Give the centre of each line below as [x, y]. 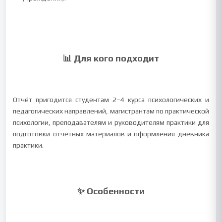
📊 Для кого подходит [111, 58]
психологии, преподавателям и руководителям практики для [111, 122]
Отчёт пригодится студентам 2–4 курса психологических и [111, 100]
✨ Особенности [111, 191]
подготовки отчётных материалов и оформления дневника [111, 134]
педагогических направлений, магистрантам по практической [111, 111]
